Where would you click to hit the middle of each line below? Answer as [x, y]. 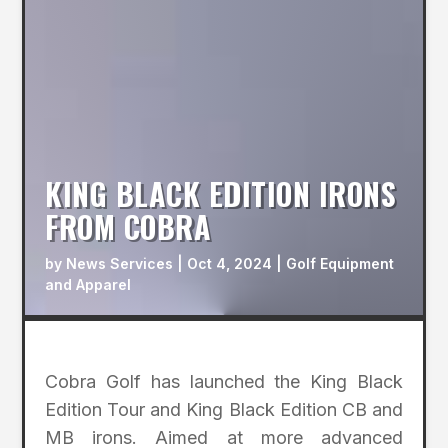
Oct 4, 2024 [230, 264]
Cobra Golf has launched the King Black [224, 382]
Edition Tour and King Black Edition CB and [224, 410]
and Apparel [88, 285]
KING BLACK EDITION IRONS [221, 194]
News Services [120, 264]
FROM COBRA [128, 227]
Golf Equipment [340, 264]
